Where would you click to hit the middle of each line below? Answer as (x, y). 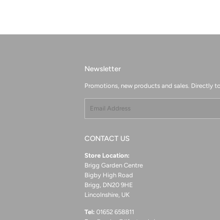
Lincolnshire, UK (107, 194)
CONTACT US (107, 138)
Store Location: (107, 155)
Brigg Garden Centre (114, 165)
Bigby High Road (109, 175)
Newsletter (103, 69)
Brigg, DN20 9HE (109, 185)
